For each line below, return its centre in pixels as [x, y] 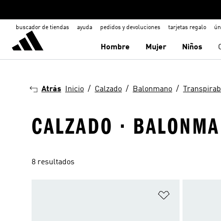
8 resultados [53, 162]
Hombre [115, 47]
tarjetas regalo [187, 28]
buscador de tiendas [42, 28]
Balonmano [152, 89]
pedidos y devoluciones [130, 28]
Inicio [74, 89]
